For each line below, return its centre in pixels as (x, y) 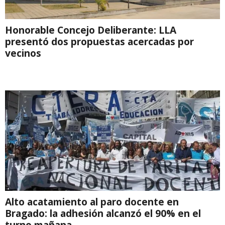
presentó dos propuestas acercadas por (99, 41)
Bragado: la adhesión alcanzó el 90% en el (103, 213)
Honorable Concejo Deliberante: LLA (91, 30)
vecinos (23, 53)
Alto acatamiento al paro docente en (92, 201)
